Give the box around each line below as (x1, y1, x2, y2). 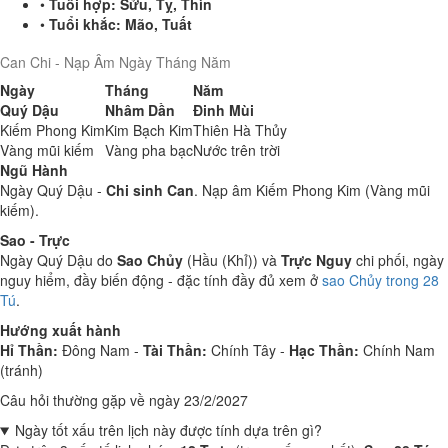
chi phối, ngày (352, 250, 444, 270)
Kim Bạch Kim (105, 120, 193, 140)
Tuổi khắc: (49, 14, 121, 34)
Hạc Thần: (289, 340, 359, 360)
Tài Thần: (143, 340, 207, 360)
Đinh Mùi (193, 100, 254, 120)
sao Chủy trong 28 (322, 270, 439, 290)
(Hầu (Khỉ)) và (183, 250, 281, 270)
